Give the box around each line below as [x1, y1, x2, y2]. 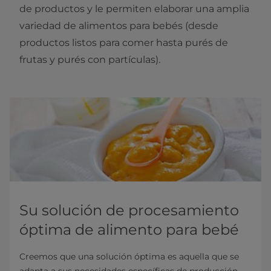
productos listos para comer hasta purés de [19, 36, 228, 48]
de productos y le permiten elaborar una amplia [19, 2, 249, 15]
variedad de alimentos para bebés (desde [19, 19, 218, 31]
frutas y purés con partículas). [19, 53, 160, 65]
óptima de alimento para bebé [19, 220, 239, 238]
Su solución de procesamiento [19, 201, 239, 219]
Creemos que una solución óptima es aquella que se [19, 250, 239, 262]
